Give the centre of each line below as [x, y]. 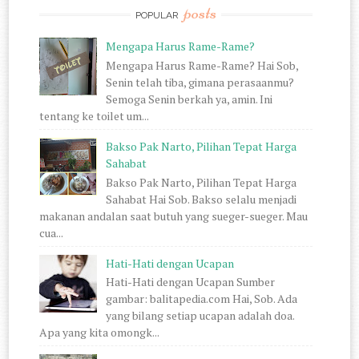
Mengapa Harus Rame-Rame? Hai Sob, [202, 65]
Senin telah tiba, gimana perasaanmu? [200, 82]
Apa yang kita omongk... [100, 333]
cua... [52, 232]
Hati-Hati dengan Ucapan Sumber [190, 282]
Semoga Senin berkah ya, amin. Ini [189, 99]
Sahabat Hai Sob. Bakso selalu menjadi [201, 199]
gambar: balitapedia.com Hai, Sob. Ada [201, 299]
